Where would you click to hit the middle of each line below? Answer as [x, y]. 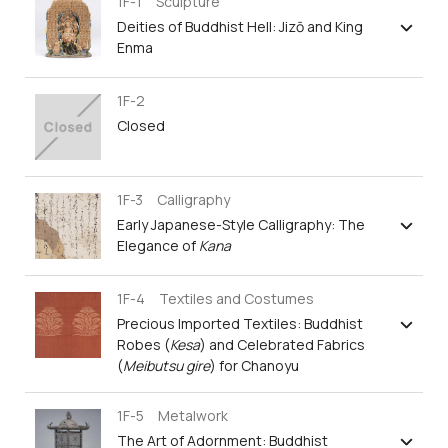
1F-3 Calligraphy [173, 199]
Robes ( [143, 344]
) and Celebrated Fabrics [282, 344]
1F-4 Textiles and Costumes [215, 298]
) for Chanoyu [254, 365]
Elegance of [158, 245]
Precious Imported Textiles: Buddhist [240, 323]
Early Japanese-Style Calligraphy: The [241, 224]
